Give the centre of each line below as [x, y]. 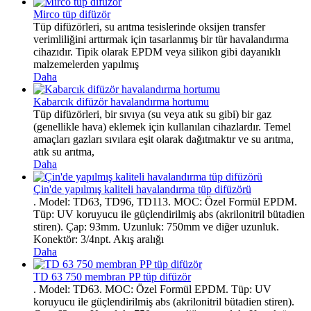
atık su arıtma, [64, 151]
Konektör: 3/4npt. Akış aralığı [99, 239]
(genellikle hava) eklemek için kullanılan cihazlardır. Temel [162, 126]
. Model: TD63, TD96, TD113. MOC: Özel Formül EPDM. [165, 201]
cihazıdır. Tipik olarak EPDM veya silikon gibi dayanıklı [157, 51]
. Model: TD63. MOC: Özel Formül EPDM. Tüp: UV [152, 289]
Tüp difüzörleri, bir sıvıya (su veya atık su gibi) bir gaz [152, 114]
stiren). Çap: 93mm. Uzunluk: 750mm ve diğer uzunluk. [156, 226]
